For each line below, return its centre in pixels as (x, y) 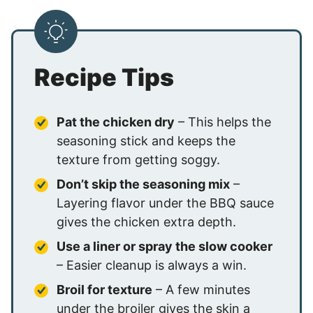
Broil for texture (104, 290)
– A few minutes (201, 290)
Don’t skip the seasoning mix (143, 184)
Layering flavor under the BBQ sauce (165, 203)
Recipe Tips (104, 77)
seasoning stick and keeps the (146, 141)
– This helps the (223, 122)
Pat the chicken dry (116, 122)
